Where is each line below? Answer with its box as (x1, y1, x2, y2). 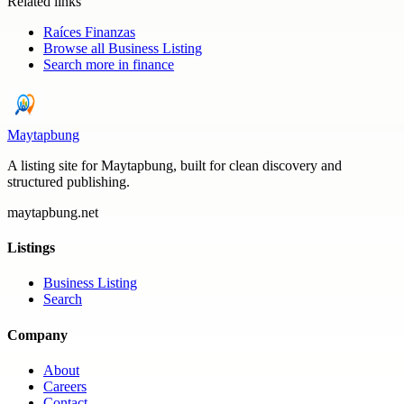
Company (7, 326, 68, 343)
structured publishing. (7, 173, 130, 189)
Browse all (43, 40, 108, 56)
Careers (43, 378, 87, 394)
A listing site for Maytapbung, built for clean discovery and (7, 157, 342, 173)
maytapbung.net (7, 204, 98, 220)
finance (133, 56, 174, 72)
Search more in (43, 56, 133, 72)
